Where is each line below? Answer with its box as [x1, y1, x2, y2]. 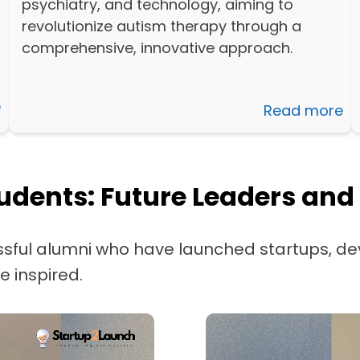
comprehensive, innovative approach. [21, 37, 292, 58]
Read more [264, 100, 344, 121]
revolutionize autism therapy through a [21, 15, 301, 36]
